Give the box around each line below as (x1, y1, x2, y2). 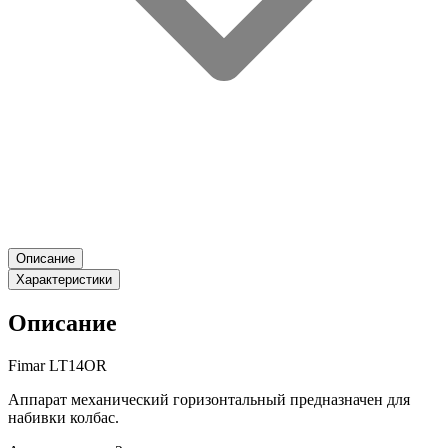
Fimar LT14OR (8, 357, 107, 374)
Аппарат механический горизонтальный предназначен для (8, 391, 410, 408)
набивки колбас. (8, 409, 119, 426)
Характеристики (16, 272, 112, 288)
